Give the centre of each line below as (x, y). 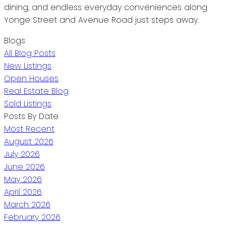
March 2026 (27, 204)
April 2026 (23, 192)
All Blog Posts (30, 53)
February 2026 (32, 217)
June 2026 (24, 166)
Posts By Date (31, 116)
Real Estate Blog (36, 91)
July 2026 (22, 154)
